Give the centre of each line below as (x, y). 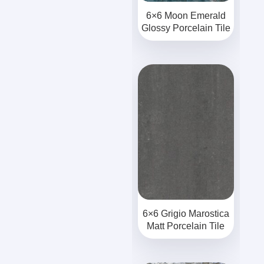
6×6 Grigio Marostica (186, 214)
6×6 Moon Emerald (186, 16)
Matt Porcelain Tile (186, 226)
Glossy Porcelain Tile (186, 28)
